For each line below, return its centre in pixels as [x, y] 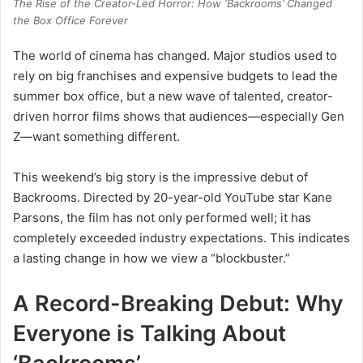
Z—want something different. [96, 137]
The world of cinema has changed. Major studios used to [175, 56]
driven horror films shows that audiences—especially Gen [179, 117]
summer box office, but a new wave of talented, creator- [173, 96]
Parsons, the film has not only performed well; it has [162, 218]
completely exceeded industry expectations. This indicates [181, 238]
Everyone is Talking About [149, 334]
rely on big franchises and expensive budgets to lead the [175, 76]
